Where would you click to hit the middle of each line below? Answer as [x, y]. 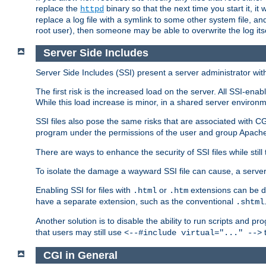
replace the [58, 9]
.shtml [250, 202]
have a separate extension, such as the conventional [136, 201]
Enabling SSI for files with [84, 190]
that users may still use [80, 232]
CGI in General [80, 255]
